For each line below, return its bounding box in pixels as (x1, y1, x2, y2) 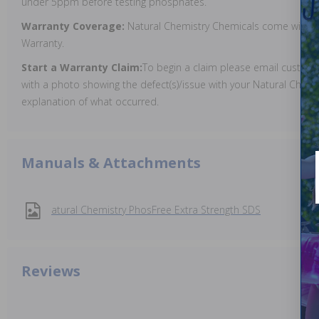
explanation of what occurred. (21, 94, 159, 108)
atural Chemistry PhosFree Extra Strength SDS (51, 202, 261, 216)
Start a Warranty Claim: (21, 60, 142, 74)
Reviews (21, 261, 80, 281)
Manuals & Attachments (21, 152, 201, 172)
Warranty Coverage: (21, 19, 127, 33)
